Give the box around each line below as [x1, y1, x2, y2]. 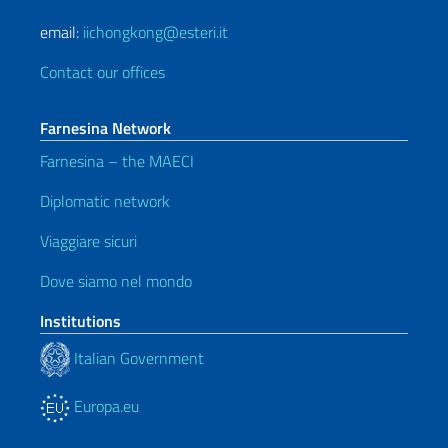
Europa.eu [70, 394, 139, 418]
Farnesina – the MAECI [40, 149, 194, 173]
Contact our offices [40, 60, 165, 84]
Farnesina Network [40, 116, 171, 140]
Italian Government [70, 345, 204, 370]
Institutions [40, 309, 121, 333]
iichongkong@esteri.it [83, 20, 228, 44]
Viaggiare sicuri [40, 229, 137, 253]
